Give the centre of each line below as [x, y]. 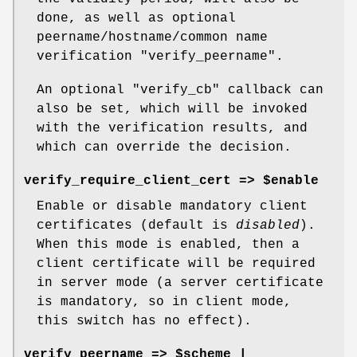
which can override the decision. [164, 148]
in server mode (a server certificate [180, 283]
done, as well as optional [136, 19]
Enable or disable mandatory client [172, 207]
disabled [268, 226]
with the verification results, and [172, 129]
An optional [84, 90]
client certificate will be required [176, 264]
